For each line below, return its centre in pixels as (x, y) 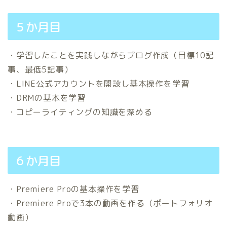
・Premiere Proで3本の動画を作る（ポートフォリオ (110, 203)
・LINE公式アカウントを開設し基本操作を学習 (99, 84)
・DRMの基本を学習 (47, 98)
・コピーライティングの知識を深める (80, 112)
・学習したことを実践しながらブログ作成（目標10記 (111, 55)
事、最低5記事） (40, 70)
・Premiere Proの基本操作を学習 (73, 189)
